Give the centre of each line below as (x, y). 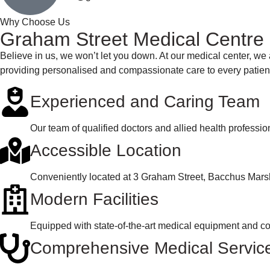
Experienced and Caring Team (145, 101)
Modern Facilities (94, 199)
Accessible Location (106, 150)
